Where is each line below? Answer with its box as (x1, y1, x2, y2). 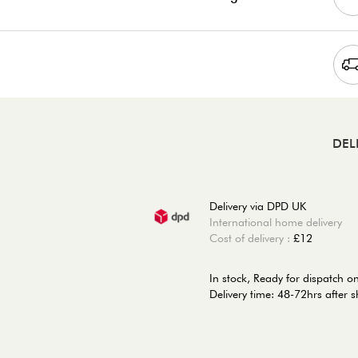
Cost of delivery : (209, 231, 293, 245)
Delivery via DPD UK (209, 199, 306, 213)
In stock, (209, 271, 250, 284)
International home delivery (209, 215, 342, 229)
